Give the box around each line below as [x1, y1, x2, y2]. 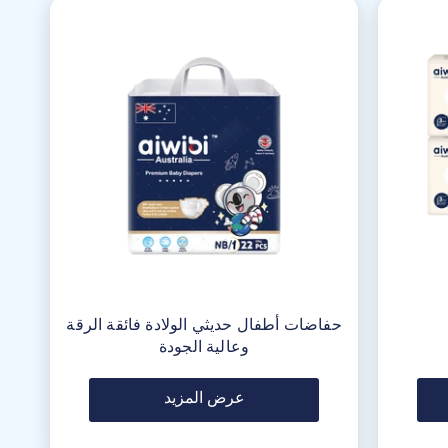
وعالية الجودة [158, 337, 250, 355]
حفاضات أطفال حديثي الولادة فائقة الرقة [66, 315, 342, 333]
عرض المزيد [163, 388, 245, 406]
